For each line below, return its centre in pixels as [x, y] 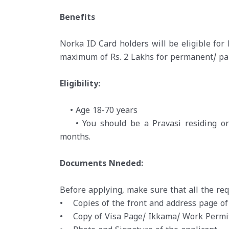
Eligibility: [80, 85]
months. [75, 138]
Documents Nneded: [101, 164]
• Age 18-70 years [99, 111]
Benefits [77, 18]
